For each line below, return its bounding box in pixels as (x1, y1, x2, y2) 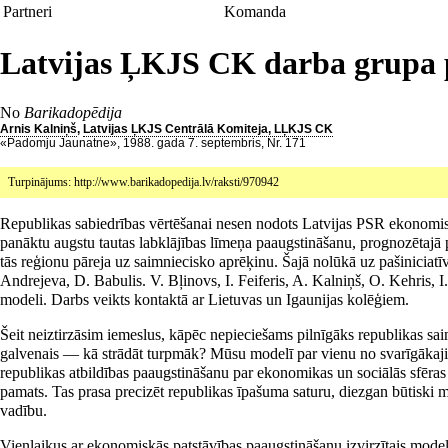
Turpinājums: (8, 174, 74, 189)
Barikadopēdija (24, 103, 122, 121)
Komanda (224, 3, 286, 20)
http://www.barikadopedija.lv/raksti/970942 (74, 174, 279, 189)
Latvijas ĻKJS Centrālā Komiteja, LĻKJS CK (83, 121, 333, 136)
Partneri (3, 3, 52, 20)
